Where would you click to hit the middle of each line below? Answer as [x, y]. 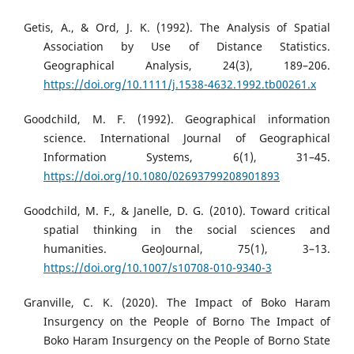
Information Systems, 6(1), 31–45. [187, 157]
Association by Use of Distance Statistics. [187, 47]
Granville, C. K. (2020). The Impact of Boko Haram [177, 303]
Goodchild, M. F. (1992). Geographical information [177, 119]
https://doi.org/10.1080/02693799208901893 [162, 176]
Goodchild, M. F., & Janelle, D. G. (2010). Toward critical [177, 211]
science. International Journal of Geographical [187, 138]
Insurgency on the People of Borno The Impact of [187, 322]
